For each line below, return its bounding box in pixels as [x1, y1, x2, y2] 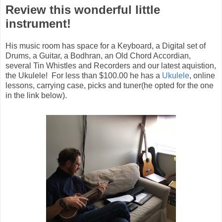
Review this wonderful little [5, 3, 160, 17]
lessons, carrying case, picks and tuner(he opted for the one [5, 81, 214, 90]
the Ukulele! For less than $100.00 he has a [5, 71, 160, 80]
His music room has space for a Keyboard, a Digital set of [5, 42, 206, 51]
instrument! [5, 17, 71, 31]
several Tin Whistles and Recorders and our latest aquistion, [5, 61, 216, 70]
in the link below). [5, 91, 67, 100]
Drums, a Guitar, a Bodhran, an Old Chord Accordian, [5, 52, 191, 60]
